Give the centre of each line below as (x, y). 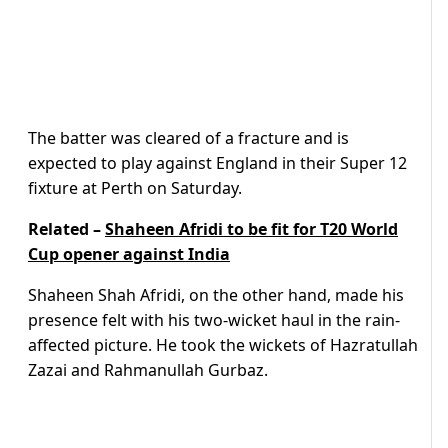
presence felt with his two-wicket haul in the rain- (214, 320)
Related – (66, 229)
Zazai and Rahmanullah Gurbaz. (150, 370)
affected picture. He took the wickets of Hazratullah (223, 345)
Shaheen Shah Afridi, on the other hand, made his (216, 295)
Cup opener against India (129, 254)
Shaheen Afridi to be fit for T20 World (251, 229)
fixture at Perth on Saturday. (135, 188)
